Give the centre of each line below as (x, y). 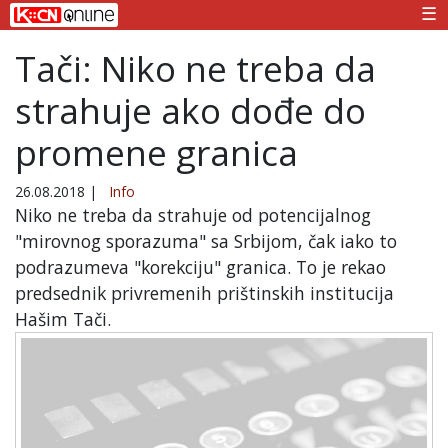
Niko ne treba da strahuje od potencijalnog (193, 214)
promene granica (156, 152)
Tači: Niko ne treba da (195, 68)
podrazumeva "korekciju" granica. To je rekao (200, 266)
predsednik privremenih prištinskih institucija (204, 292)
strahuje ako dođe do (190, 110)
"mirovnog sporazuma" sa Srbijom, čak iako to (206, 240)
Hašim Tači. (63, 318)
